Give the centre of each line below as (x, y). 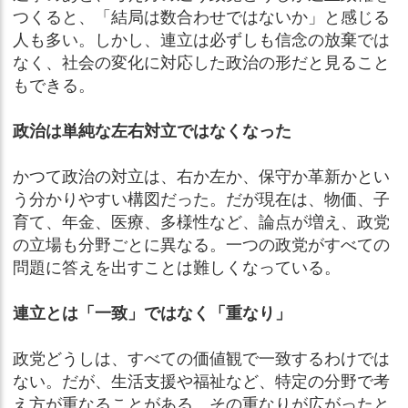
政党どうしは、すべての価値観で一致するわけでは (201, 358)
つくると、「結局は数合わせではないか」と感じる (201, 17)
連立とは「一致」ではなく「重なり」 (152, 313)
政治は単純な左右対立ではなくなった (152, 131)
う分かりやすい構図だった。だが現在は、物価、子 (201, 199)
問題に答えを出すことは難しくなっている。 (177, 267)
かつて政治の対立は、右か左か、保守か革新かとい (201, 176)
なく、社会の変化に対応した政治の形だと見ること (201, 62)
